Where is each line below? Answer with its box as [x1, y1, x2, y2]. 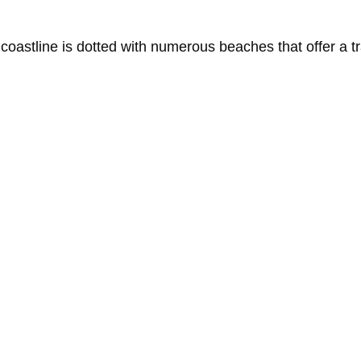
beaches [219, 39, 278, 56]
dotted [77, 39, 121, 56]
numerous [151, 39, 219, 56]
